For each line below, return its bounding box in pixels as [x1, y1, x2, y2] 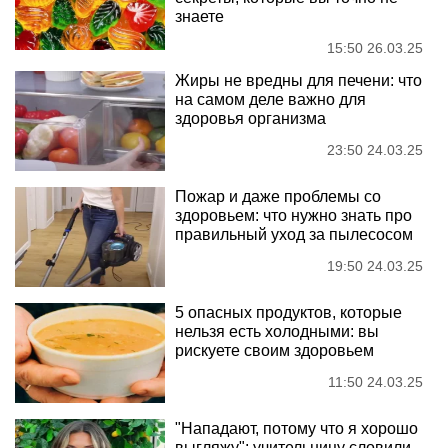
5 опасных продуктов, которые [175, 304, 402, 322]
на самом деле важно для [175, 91, 366, 109]
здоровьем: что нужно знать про [175, 207, 412, 225]
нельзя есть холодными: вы [175, 323, 379, 341]
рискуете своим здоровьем [175, 342, 374, 360]
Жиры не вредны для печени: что [175, 72, 422, 90]
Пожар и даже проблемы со [175, 188, 381, 206]
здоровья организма [175, 110, 326, 128]
